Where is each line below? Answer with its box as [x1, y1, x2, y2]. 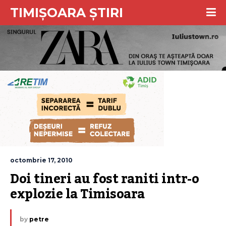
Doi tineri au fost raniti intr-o [10, 166, 199, 192]
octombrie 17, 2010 [10, 156, 73, 164]
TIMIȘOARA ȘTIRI [10, 5, 123, 20]
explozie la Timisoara [10, 182, 145, 207]
